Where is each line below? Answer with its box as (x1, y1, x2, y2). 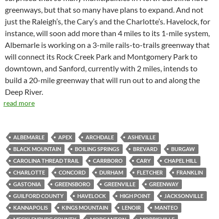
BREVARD (133, 146, 157, 153)
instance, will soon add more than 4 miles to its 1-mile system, (5, 28, 210, 38)
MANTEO (154, 204, 178, 211)
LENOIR (122, 204, 141, 211)
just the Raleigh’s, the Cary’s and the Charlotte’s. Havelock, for (5, 17, 210, 26)
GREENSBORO (55, 181, 90, 188)
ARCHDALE (86, 134, 114, 141)
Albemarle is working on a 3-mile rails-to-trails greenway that (5, 40, 210, 50)
